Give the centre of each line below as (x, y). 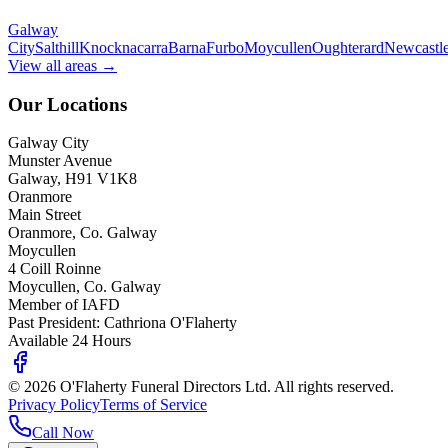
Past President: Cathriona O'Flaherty (122, 323)
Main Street (44, 215)
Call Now (63, 433)
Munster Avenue (60, 161)
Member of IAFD (64, 305)
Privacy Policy (54, 405)
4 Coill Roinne (54, 269)
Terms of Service (153, 405)
